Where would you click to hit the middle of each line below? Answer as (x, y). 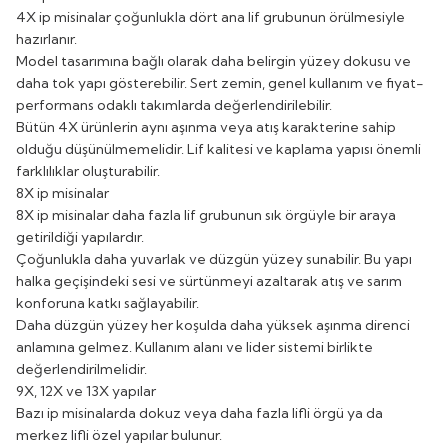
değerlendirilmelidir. (81, 368)
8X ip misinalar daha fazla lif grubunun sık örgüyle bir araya (206, 214)
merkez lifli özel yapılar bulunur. (119, 434)
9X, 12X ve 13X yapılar (86, 390)
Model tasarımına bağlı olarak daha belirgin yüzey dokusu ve (213, 60)
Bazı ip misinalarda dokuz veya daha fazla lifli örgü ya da (199, 412)
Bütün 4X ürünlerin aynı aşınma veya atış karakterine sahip (206, 126)
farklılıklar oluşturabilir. (88, 170)
